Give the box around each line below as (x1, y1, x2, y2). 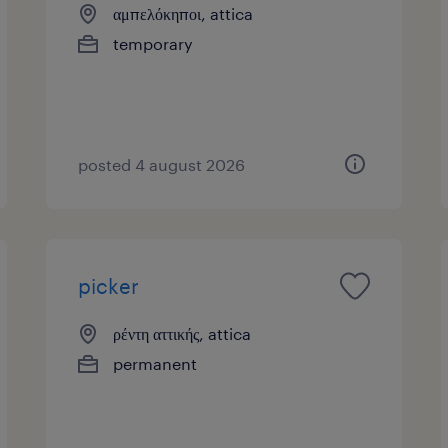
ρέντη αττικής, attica (113, 323, 252, 343)
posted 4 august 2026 (78, 154, 246, 174)
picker (78, 273, 140, 298)
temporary (113, 33, 194, 53)
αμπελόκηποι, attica (113, 3, 254, 23)
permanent (113, 353, 198, 373)
